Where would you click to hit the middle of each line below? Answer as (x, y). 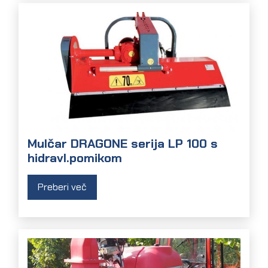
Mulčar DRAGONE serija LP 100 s (123, 143)
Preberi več (63, 187)
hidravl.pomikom (75, 157)
